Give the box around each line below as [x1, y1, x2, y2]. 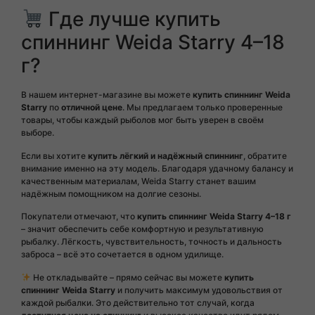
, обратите [243, 150, 287, 161]
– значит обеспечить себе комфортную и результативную [21, 224, 264, 235]
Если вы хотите [21, 150, 88, 161]
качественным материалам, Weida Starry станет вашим [21, 175, 256, 186]
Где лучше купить [43, 7, 221, 32]
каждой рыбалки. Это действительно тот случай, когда [21, 297, 255, 308]
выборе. [21, 127, 54, 139]
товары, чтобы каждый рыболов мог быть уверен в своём [21, 115, 264, 126]
